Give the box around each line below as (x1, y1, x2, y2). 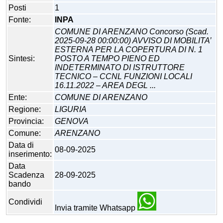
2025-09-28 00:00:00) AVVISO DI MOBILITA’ (55, 36, 211, 45)
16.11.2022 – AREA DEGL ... (55, 81, 156, 90)
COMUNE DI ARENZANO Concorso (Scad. (55, 27, 209, 36)
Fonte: (8, 15, 31, 24)
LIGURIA (55, 105, 87, 114)
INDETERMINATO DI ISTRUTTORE (55, 63, 185, 72)
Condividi (8, 198, 42, 207)
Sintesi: (8, 54, 35, 63)
